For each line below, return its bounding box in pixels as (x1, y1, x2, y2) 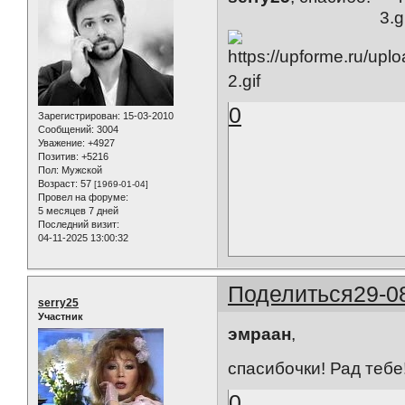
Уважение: (38, 137, 85, 149)
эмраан (228, 324, 292, 344)
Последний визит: (38, 219, 119, 231)
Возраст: (38, 178, 78, 190)
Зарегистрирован (38, 110, 118, 122)
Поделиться (228, 281, 354, 307)
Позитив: (38, 151, 79, 163)
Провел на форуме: (38, 192, 128, 203)
